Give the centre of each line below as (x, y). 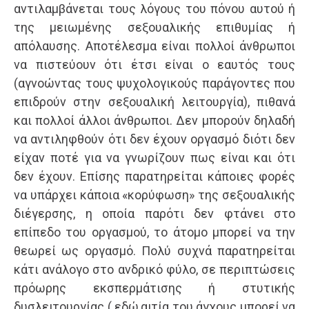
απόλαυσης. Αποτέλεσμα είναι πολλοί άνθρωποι (154, 46)
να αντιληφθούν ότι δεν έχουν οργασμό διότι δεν (154, 139)
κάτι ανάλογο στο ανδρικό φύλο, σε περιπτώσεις (154, 270)
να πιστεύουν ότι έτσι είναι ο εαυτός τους (154, 65)
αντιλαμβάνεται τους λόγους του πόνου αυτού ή (154, 9)
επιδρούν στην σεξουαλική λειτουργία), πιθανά (154, 102)
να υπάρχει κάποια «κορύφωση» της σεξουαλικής (154, 195)
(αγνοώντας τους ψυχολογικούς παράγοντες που (154, 83)
